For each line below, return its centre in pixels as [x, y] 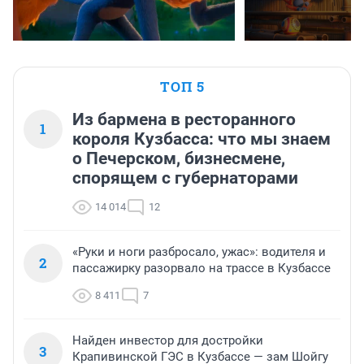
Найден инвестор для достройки [168, 341]
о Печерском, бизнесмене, [179, 159]
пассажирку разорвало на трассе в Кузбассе [201, 269]
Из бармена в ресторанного [184, 120]
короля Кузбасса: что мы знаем [201, 139]
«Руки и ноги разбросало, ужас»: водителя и [199, 252]
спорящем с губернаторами [185, 178]
